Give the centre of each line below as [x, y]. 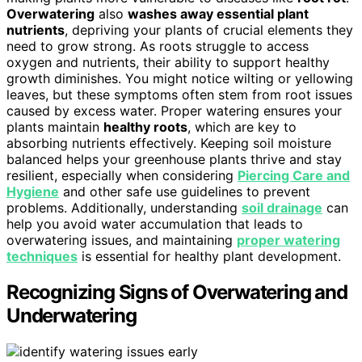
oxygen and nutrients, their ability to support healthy [168, 63]
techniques [42, 257]
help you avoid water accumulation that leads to [155, 224]
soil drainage [282, 208]
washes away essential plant [218, 14]
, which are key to [242, 127]
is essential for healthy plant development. [209, 257]
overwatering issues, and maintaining [122, 240]
